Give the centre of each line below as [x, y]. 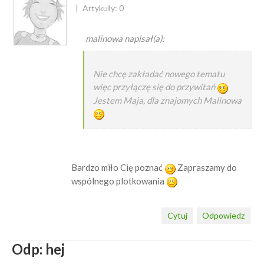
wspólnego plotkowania [118, 181]
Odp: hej [38, 249]
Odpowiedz [224, 215]
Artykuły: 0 [103, 8]
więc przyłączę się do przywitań [155, 87]
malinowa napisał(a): [125, 38]
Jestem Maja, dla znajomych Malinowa [167, 100]
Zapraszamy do [206, 167]
